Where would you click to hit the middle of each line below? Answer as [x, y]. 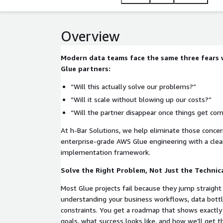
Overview [90, 36]
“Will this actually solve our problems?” [133, 86]
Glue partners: [86, 68]
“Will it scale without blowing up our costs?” [141, 99]
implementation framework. [106, 152]
